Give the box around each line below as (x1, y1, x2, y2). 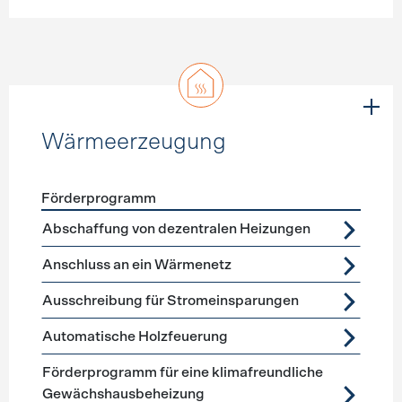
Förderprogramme (39, 214, 160, 228)
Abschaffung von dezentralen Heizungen (41, 222, 310, 236)
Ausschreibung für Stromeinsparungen (41, 293, 299, 308)
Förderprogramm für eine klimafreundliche (41, 365, 323, 380)
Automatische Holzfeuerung (41, 329, 228, 344)
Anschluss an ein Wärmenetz (41, 258, 232, 272)
